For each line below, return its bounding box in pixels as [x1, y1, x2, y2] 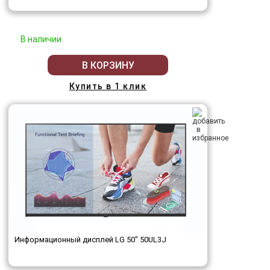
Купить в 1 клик [69, 81, 147, 91]
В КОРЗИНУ [81, 59, 134, 71]
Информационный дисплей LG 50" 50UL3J [14, 235, 166, 244]
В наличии [20, 34, 61, 44]
